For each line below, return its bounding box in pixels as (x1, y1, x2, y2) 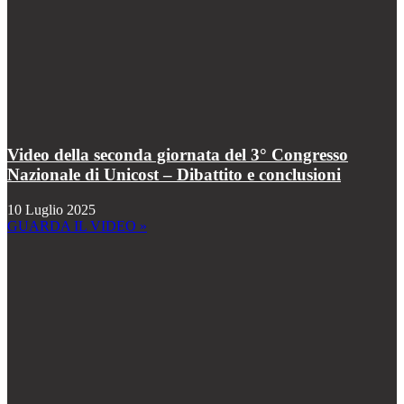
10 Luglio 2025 (7, 201, 96, 217)
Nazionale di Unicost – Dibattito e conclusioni (7, 165, 341, 185)
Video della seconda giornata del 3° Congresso (7, 145, 348, 165)
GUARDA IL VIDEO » (7, 217, 147, 234)
